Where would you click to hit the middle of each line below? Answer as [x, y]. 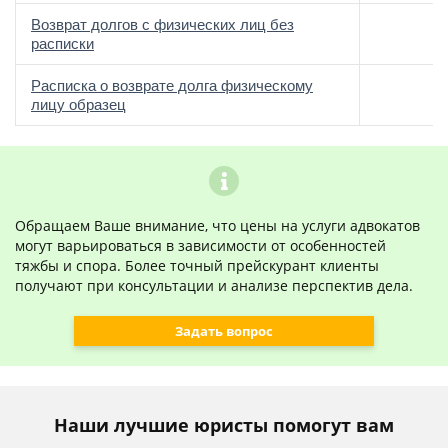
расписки [62, 43]
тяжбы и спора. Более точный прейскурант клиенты [197, 265]
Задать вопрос [224, 330]
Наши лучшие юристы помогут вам [224, 425]
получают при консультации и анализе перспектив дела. [214, 285]
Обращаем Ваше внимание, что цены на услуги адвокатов [217, 225]
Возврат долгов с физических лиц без [162, 24]
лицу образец [78, 104]
